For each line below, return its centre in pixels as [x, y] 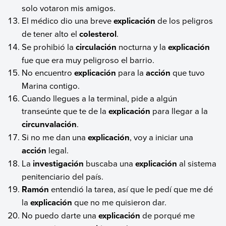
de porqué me [168, 215]
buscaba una [110, 163]
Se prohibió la [49, 47]
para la [131, 73]
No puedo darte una [60, 215]
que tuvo [188, 73]
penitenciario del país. [63, 177]
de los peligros [184, 21]
